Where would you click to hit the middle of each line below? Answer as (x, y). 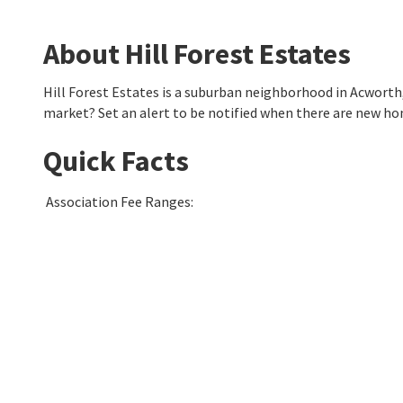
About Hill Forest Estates (197, 54)
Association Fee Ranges (118, 201)
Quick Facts (116, 161)
